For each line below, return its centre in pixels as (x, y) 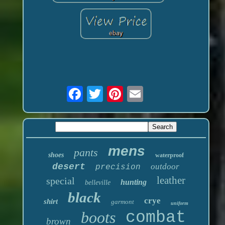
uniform (179, 203)
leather (171, 181)
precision (118, 167)
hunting (134, 182)
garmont (122, 202)
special (61, 181)
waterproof (169, 155)
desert (69, 167)
